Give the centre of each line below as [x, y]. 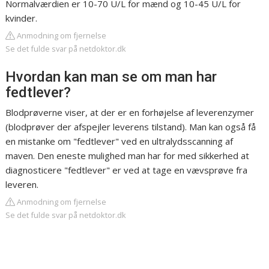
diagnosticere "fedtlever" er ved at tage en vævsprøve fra [127, 170]
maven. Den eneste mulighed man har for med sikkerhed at [128, 156]
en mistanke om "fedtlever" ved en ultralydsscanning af [119, 141]
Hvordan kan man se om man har [111, 77]
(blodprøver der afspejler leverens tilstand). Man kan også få [131, 127]
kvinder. [22, 18]
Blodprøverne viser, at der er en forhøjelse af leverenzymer [130, 113]
